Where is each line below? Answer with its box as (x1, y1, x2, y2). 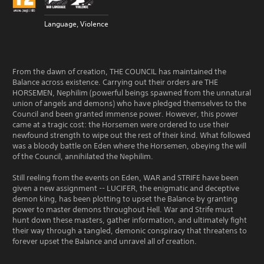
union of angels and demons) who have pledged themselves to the (12, 98, 246, 108)
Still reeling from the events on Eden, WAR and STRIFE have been (12, 173, 239, 183)
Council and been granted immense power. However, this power (12, 109, 238, 119)
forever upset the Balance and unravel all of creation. (12, 236, 197, 246)
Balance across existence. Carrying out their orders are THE (12, 77, 218, 87)
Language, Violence (44, 19, 108, 29)
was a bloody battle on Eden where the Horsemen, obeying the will (12, 141, 246, 151)
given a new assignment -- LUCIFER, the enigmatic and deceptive (12, 183, 239, 193)
